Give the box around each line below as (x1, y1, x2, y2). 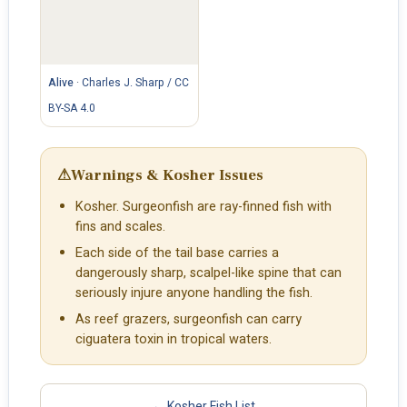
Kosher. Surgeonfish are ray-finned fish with (74, 197, 332, 217)
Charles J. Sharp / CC (81, 74, 189, 92)
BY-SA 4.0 (47, 100, 95, 117)
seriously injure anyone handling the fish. (74, 283, 313, 303)
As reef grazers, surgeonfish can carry (74, 310, 302, 330)
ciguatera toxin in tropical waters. (74, 330, 272, 350)
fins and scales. (74, 217, 165, 237)
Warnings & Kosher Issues (70, 165, 263, 186)
